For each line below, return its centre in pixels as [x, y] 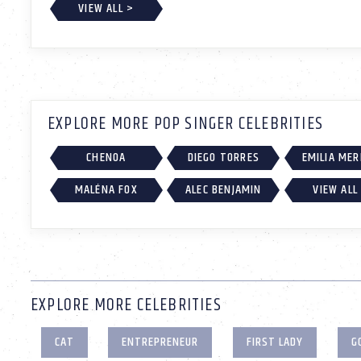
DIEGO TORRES [224, 158]
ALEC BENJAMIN [224, 189]
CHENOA [106, 158]
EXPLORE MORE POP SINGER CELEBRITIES [185, 124]
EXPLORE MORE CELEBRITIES [126, 306]
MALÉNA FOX [106, 189]
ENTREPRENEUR [160, 342]
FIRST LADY [274, 342]
